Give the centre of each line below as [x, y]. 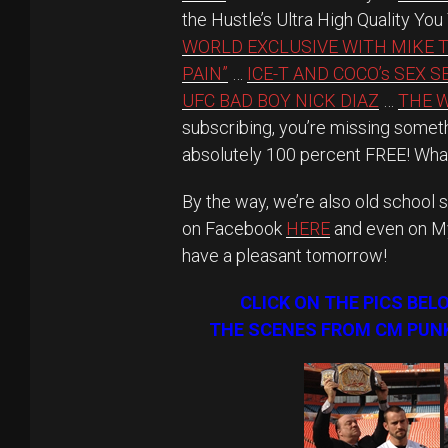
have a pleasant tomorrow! [284, 255]
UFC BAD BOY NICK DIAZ [280, 100]
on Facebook [234, 228]
